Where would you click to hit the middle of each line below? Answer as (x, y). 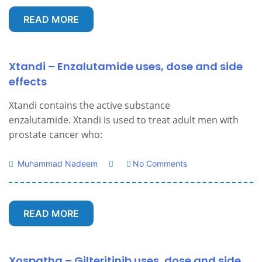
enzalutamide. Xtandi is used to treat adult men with (124, 120)
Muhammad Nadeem (56, 163)
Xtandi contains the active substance (89, 105)
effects (28, 82)
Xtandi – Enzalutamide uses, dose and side (126, 66)
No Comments (160, 163)
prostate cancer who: (56, 135)
